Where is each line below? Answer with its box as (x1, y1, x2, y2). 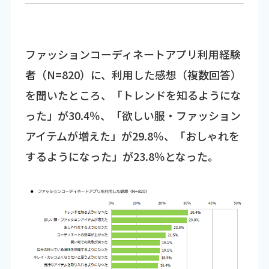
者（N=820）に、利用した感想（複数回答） (25, 66, 241, 82)
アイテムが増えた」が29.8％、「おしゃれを (25, 127, 240, 144)
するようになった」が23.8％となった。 (25, 148, 219, 164)
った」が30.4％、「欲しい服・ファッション (25, 107, 241, 123)
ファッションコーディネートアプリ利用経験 (25, 46, 241, 62)
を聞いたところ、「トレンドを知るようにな (25, 86, 241, 103)
